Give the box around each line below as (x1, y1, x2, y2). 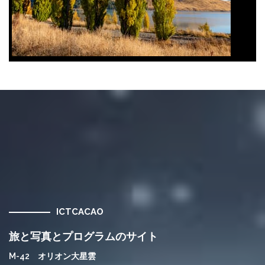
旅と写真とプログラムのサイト (9, 230, 158, 243)
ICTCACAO (56, 206, 104, 217)
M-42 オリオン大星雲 (9, 251, 96, 261)
